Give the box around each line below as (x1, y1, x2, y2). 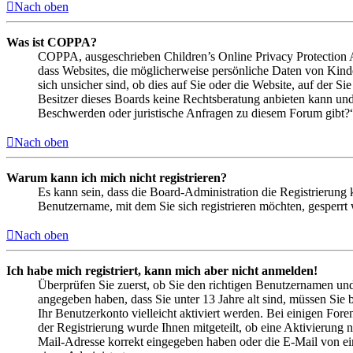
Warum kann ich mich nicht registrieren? (6, 171, 227, 185)
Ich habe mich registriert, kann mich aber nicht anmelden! (6, 264, 318, 278)
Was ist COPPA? (6, 35, 97, 50)
